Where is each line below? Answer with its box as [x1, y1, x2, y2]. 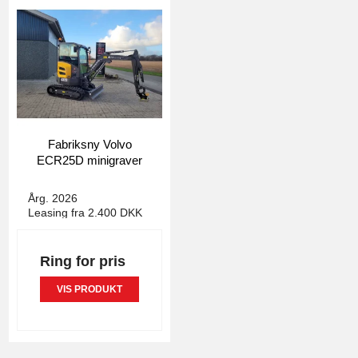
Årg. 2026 [28, 192, 78, 205]
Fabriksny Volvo [47, 137, 132, 152]
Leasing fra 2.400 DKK [28, 206, 142, 220]
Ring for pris [40, 253, 125, 269]
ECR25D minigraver [37, 153, 142, 168]
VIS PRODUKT [57, 284, 122, 296]
